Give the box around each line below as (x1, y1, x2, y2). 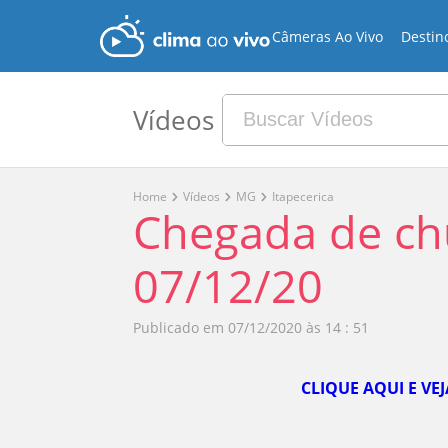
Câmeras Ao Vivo (272, 26, 384, 46)
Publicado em (132, 318, 224, 337)
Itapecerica (272, 188, 335, 205)
